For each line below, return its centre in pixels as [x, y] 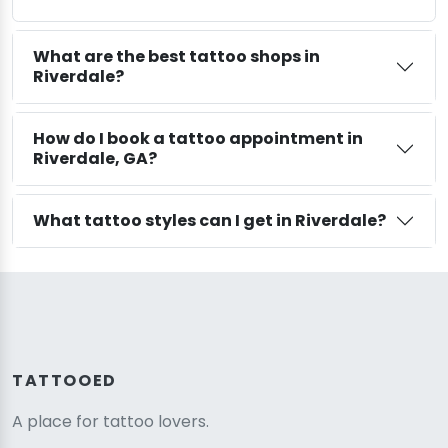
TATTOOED [64, 381]
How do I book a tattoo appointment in [198, 139]
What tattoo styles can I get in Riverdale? [209, 221]
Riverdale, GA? [95, 159]
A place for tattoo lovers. [110, 422]
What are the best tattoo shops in [176, 57]
